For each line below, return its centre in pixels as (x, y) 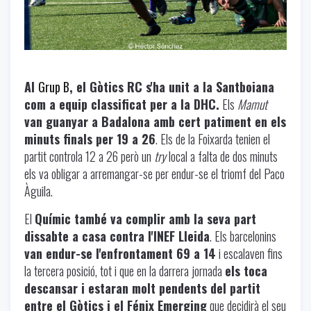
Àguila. (39, 191)
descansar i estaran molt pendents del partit (142, 288)
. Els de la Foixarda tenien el (213, 139)
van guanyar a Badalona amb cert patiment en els (155, 122)
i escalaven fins (249, 254)
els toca (246, 271)
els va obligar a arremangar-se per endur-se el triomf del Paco (154, 174)
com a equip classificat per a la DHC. (122, 104)
